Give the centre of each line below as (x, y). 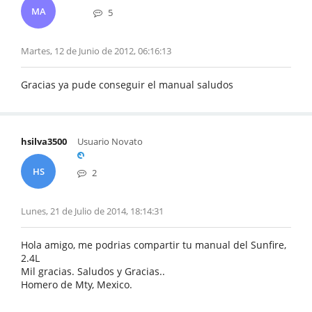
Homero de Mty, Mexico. (77, 284)
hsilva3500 (44, 141)
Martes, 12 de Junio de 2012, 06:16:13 (96, 51)
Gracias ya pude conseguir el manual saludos (127, 85)
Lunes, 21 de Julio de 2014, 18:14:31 (92, 211)
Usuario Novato (110, 141)
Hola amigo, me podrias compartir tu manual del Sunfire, (154, 245)
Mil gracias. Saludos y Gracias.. (93, 271)
